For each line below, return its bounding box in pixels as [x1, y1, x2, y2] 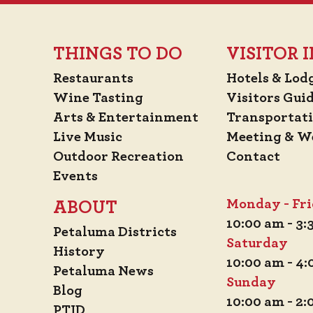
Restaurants [53, 71, 133, 86]
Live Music [53, 130, 122, 145]
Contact [226, 150, 280, 164]
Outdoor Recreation [53, 150, 184, 164]
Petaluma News [53, 264, 154, 279]
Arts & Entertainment [53, 110, 198, 125]
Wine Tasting [53, 91, 143, 105]
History [53, 245, 105, 259]
